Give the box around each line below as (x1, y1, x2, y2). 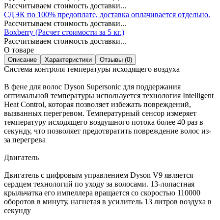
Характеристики (45, 55, 92, 63)
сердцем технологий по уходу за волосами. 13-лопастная (4, 179, 194, 188)
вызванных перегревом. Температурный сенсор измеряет (4, 109, 196, 117)
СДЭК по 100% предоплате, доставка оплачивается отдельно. (4, 10, 210, 19)
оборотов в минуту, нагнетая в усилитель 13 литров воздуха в (4, 197, 212, 206)
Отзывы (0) (100, 55, 132, 63)
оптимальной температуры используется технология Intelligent (4, 91, 214, 100)
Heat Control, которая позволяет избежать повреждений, (4, 100, 191, 109)
